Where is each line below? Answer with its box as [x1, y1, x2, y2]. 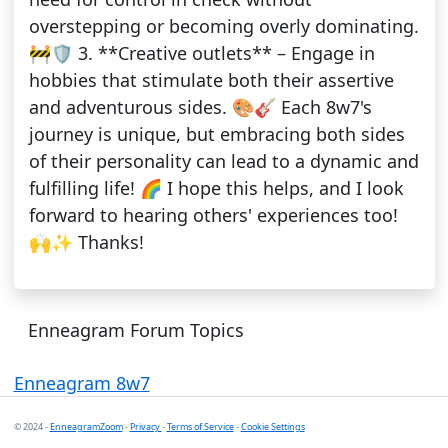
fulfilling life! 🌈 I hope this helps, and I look [28, 176, 404, 201]
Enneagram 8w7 [13, 370, 150, 395]
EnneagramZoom [49, 420, 123, 433]
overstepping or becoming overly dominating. [28, 14, 419, 39]
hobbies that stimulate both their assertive [28, 68, 394, 93]
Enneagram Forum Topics [28, 317, 244, 342]
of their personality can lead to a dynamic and [28, 149, 419, 174]
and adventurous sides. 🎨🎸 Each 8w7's [28, 95, 372, 120]
